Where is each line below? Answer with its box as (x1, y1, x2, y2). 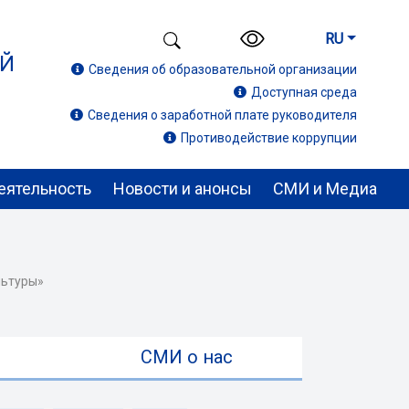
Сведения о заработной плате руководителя (88, 108, 357, 123)
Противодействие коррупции (181, 131, 357, 146)
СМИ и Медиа (272, 179, 377, 198)
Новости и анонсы (112, 179, 252, 198)
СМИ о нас (140, 346, 233, 368)
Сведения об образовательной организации (89, 62, 357, 78)
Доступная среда (251, 85, 357, 100)
